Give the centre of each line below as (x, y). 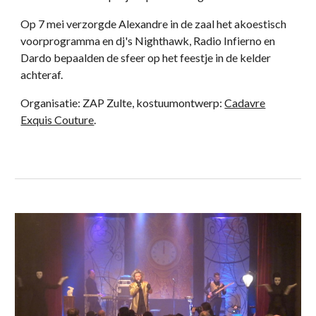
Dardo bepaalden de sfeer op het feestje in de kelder (146, 58)
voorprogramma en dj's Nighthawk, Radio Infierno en (148, 41)
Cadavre (245, 103)
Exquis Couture (57, 120)
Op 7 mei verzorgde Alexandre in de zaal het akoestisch (154, 24)
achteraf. (42, 75)
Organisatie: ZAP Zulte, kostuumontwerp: (123, 103)
